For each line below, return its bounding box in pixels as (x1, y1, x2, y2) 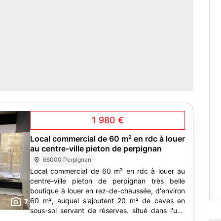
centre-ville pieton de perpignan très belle (30, 177, 185, 185)
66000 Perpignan (43, 156, 92, 163)
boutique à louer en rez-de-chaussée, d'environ (30, 186, 185, 195)
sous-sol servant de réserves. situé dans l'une (30, 206, 185, 215)
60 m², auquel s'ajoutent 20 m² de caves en (30, 196, 185, 205)
